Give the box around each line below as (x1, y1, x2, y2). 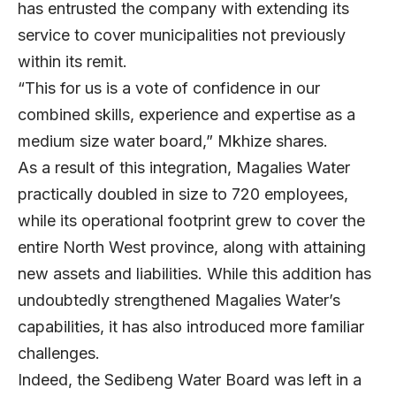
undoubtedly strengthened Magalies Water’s (18, 291, 340, 310)
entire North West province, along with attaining (18, 238, 366, 257)
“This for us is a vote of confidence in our (18, 79, 320, 98)
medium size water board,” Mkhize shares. (18, 132, 332, 151)
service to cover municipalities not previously (18, 26, 346, 45)
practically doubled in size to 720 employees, (18, 185, 348, 204)
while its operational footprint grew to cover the (18, 211, 365, 231)
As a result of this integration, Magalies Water (18, 158, 350, 178)
